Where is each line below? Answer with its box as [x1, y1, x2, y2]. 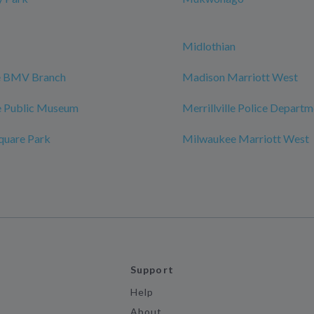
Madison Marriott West [182, 70, 298, 83]
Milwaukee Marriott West [182, 132, 309, 145]
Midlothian [182, 39, 235, 53]
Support [130, 264, 174, 275]
